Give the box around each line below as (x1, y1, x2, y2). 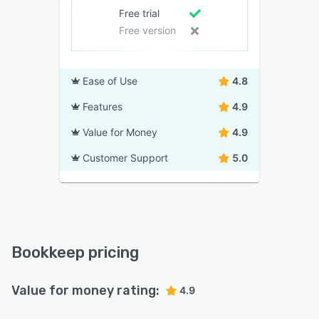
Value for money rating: (11, 283, 159, 299)
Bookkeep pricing (11, 243, 139, 263)
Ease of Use (83, 75, 137, 88)
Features (83, 100, 122, 113)
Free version (118, 24, 176, 37)
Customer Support (83, 152, 168, 164)
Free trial (118, 7, 159, 20)
